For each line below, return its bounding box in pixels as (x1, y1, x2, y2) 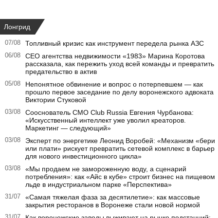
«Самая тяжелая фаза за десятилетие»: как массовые (25, 193, 200, 201)
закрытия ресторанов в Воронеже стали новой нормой (25, 201, 200, 209)
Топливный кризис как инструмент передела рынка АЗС (25, 39, 204, 47)
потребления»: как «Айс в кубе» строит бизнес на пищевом (25, 173, 215, 181)
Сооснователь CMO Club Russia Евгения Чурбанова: (25, 109, 194, 116)
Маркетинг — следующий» (25, 124, 111, 132)
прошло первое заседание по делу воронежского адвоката (25, 88, 214, 96)
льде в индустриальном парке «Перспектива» (25, 181, 172, 188)
